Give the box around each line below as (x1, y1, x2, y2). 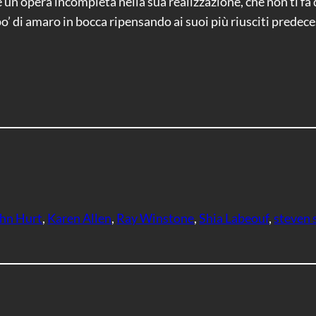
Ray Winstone (116, 209, 195, 226)
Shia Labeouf (199, 209, 269, 226)
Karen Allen (47, 209, 112, 226)
